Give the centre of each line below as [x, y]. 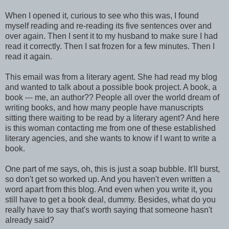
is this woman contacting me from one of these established [110, 128]
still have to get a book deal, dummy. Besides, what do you [110, 200]
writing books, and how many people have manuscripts [104, 108]
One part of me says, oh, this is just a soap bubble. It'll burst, [112, 169]
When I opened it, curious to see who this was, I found [102, 16]
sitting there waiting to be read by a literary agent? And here [112, 118]
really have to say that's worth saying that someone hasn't [109, 210]
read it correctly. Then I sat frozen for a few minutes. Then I [110, 46]
